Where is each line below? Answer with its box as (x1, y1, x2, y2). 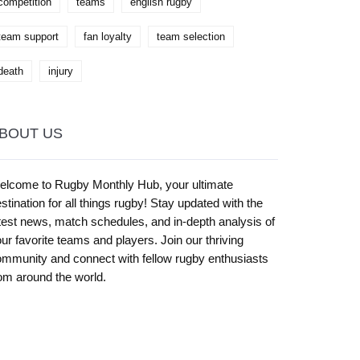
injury (48, 65, 73, 77)
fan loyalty (84, 31, 132, 43)
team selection (157, 31, 225, 43)
